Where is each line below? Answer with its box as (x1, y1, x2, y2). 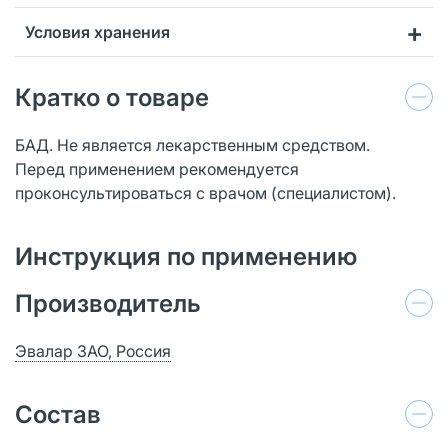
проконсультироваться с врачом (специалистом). (15, 182, 396, 203)
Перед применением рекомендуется (15, 158, 299, 179)
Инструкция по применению (15, 241, 357, 271)
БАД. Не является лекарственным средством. (15, 134, 374, 155)
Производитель (15, 288, 201, 318)
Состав (15, 399, 101, 429)
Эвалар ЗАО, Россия (15, 340, 171, 361)
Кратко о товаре (15, 82, 209, 112)
